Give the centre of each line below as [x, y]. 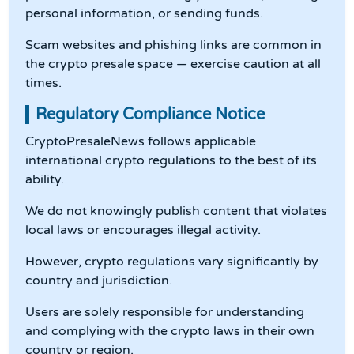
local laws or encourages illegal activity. [143, 230]
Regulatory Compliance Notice [150, 115]
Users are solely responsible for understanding [165, 313]
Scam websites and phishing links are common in [173, 45]
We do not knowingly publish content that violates [176, 211]
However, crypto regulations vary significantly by [172, 262]
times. [43, 83]
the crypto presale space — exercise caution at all [173, 64]
